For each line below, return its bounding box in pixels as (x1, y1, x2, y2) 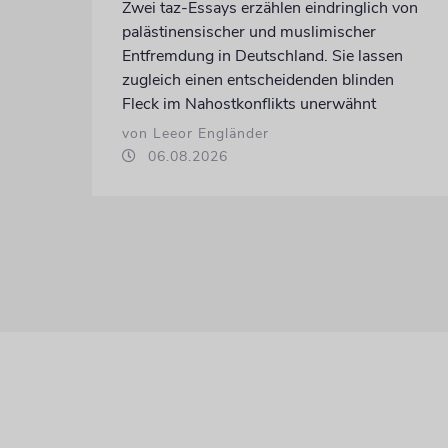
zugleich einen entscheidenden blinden (121, 68, 394, 91)
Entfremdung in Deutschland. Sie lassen (121, 44, 403, 67)
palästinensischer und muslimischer (121, 20, 376, 43)
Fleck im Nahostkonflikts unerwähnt (121, 92, 376, 115)
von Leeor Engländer (121, 123, 269, 143)
